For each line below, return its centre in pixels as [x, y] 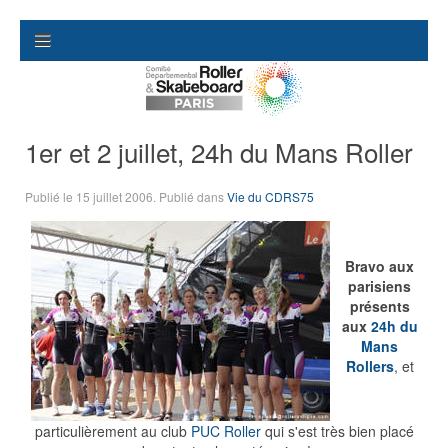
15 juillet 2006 [114, 196]
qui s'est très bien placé [337, 431]
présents [379, 306]
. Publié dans [190, 196]
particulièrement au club [112, 431]
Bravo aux [379, 266]
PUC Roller [225, 431]
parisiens [379, 286]
